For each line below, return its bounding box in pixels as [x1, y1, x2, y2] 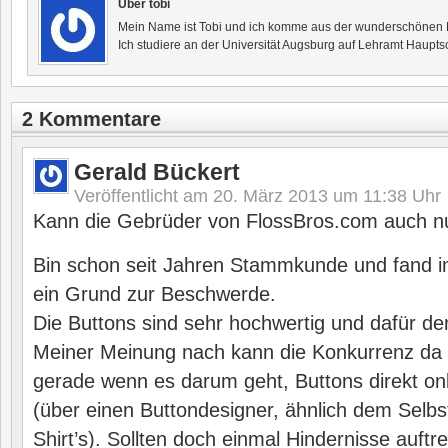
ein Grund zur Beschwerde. [33, 283, 276, 305]
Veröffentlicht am [74, 186, 213, 206]
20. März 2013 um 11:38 [213, 186, 407, 206]
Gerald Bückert [74, 159, 240, 185]
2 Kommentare [22, 108, 161, 130]
